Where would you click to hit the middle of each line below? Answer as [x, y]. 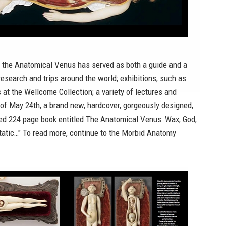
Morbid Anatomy [149, 133]
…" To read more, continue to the [68, 133]
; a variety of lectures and [134, 92]
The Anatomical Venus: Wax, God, [141, 119]
